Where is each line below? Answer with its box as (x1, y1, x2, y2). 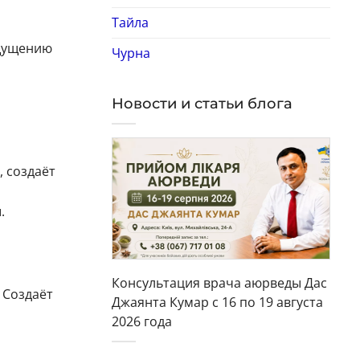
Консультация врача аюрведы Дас (111, 273, 327, 292)
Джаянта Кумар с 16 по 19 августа (111, 292, 323, 311)
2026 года (111, 312, 172, 330)
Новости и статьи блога (111, 94, 292, 112)
